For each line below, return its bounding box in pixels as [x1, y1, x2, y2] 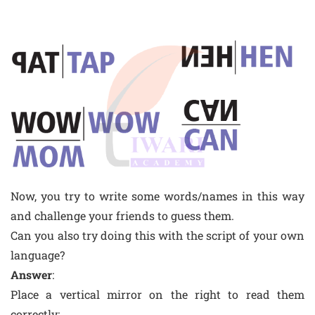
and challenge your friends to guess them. [11, 207, 234, 223]
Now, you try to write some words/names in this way [11, 188, 304, 203]
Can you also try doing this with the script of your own [11, 227, 304, 243]
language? [11, 247, 65, 262]
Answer [11, 266, 52, 282]
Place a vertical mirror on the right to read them [11, 286, 304, 302]
